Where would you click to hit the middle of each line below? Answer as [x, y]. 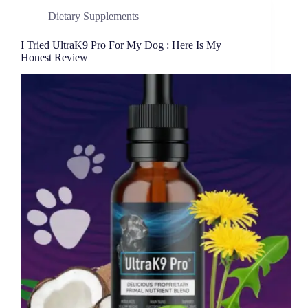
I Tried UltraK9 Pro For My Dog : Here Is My [121, 45]
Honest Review [54, 58]
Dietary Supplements [93, 16]
